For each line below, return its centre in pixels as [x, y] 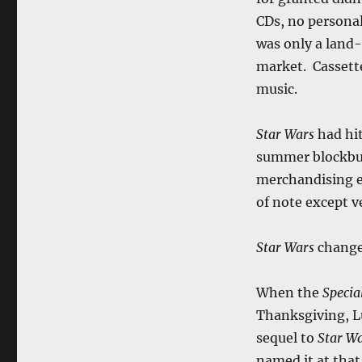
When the [289, 292]
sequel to [286, 337]
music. [276, 88]
